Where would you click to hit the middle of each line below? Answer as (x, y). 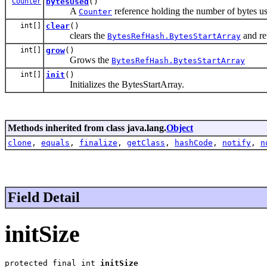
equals (55, 142)
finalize (98, 142)
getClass (146, 142)
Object (180, 128)
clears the (77, 35)
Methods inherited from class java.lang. (87, 128)
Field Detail (44, 197)
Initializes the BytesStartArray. (115, 84)
